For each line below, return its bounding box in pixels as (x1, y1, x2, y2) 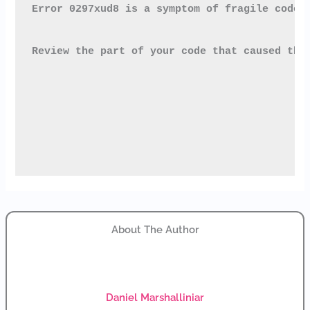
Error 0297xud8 (31, 3, 119, 15)
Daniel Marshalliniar (106, 291, 204, 304)
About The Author (111, 224, 199, 236)
